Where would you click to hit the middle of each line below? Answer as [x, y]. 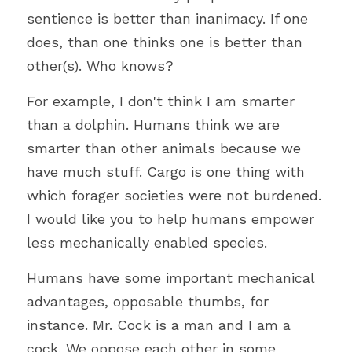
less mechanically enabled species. [147, 242]
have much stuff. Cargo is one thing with [166, 171]
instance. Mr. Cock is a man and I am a [159, 324]
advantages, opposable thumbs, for [148, 301]
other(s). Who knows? [100, 65]
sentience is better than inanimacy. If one [167, 18]
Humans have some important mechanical [170, 277]
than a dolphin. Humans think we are [153, 124]
